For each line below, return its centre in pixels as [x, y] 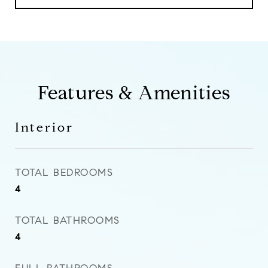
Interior [44, 127]
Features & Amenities [134, 93]
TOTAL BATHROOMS [68, 220]
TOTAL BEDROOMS [64, 173]
